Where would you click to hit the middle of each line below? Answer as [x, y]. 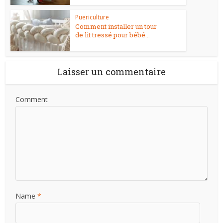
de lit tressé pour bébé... [113, 35]
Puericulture [92, 17]
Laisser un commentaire [111, 72]
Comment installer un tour [116, 27]
